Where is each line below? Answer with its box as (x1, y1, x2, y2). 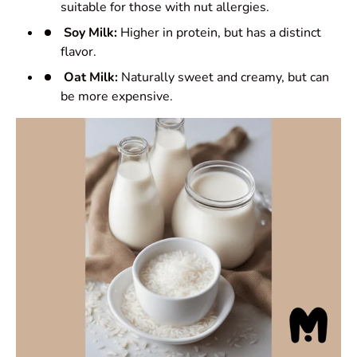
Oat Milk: (64, 69, 118, 87)
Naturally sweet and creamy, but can (118, 69, 329, 87)
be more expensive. (61, 88, 173, 106)
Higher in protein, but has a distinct (117, 24, 321, 42)
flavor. (61, 43, 96, 61)
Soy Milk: (64, 24, 117, 42)
